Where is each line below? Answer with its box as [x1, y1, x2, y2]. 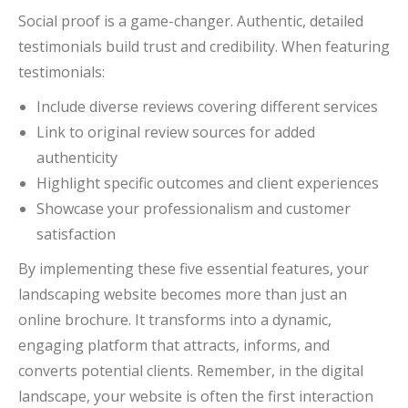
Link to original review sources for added [36, 121, 315, 142]
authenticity [36, 147, 117, 168]
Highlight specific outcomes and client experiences [36, 172, 379, 193]
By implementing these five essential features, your [18, 258, 369, 279]
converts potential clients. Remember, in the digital [18, 360, 363, 381]
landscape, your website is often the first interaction [18, 385, 373, 406]
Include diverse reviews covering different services [36, 96, 378, 117]
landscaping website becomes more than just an [18, 283, 347, 304]
